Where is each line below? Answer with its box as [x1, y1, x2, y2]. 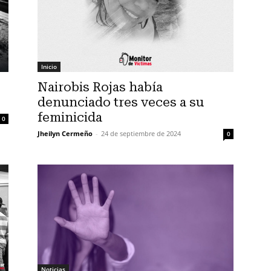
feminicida [38, 110, 102, 125]
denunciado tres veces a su [38, 95, 204, 109]
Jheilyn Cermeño [38, 129, 93, 138]
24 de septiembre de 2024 [101, 129, 181, 138]
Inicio [41, 62, 57, 71]
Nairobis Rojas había [38, 80, 163, 94]
